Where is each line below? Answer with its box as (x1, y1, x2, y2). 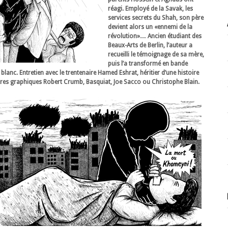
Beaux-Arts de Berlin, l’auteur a (108, 42, 192, 49)
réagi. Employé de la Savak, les (108, 5, 193, 12)
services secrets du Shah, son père (108, 14, 204, 21)
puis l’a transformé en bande (108, 60, 188, 67)
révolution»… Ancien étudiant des (108, 33, 202, 40)
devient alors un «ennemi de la (108, 23, 192, 31)
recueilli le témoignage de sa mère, (108, 51, 204, 58)
